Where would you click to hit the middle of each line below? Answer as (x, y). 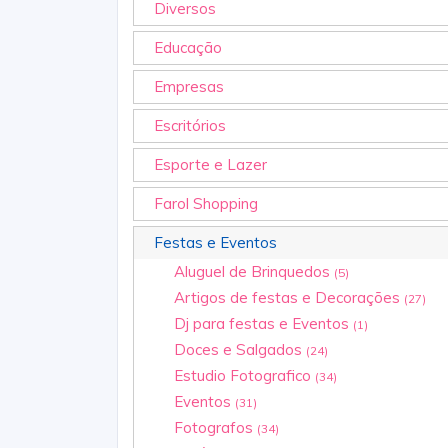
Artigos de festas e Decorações (289, 297)
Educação (188, 47)
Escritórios (190, 125)
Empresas (189, 86)
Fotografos (215, 427)
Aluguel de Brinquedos (254, 271)
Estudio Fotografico (244, 375)
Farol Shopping (206, 203)
